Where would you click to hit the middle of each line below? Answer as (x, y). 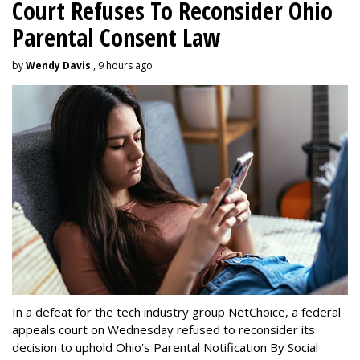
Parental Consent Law (117, 37)
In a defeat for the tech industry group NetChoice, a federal (176, 312)
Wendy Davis (58, 65)
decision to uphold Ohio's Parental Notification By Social (165, 347)
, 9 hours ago (122, 65)
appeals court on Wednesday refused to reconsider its (164, 329)
